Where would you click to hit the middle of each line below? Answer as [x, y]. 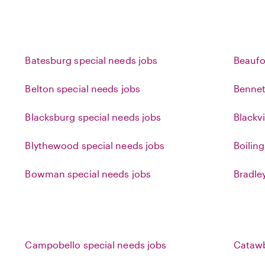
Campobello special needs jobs [96, 245]
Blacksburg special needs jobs [93, 117]
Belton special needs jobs [83, 88]
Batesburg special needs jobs [91, 60]
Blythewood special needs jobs [95, 145]
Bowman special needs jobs [88, 174]
